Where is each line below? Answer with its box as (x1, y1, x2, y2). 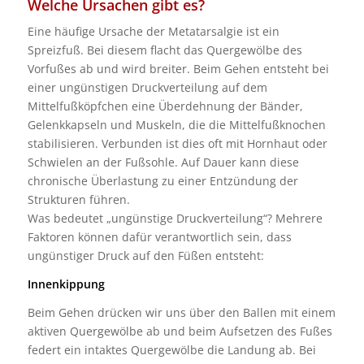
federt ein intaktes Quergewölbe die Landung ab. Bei (27, 342, 316, 358)
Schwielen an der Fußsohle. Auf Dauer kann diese (27, 154, 299, 171)
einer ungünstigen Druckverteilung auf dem (27, 80, 267, 96)
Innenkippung (27, 276, 105, 292)
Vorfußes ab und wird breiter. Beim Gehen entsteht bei (27, 61, 329, 77)
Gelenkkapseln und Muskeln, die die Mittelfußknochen (27, 117, 326, 133)
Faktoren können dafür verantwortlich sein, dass (27, 229, 292, 245)
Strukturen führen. (27, 192, 130, 208)
